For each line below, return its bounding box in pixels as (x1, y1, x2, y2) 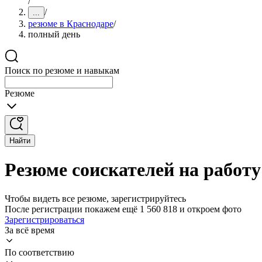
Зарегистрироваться (5, 214, 84, 225)
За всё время (5, 225, 54, 235)
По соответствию (5, 247, 74, 257)
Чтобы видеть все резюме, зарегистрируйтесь (5, 193, 186, 204)
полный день (28, 29, 80, 39)
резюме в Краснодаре (28, 19, 113, 29)
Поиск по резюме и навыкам (5, 65, 119, 75)
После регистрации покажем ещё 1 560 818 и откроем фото (5, 204, 242, 214)
